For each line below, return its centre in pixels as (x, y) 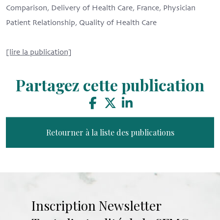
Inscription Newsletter (96, 206)
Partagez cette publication (110, 85)
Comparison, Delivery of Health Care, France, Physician (101, 9)
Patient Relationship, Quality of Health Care (81, 23)
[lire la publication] (39, 53)
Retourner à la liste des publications (110, 133)
